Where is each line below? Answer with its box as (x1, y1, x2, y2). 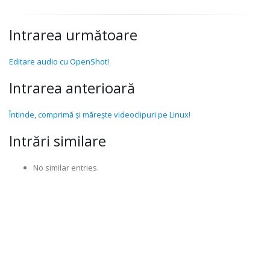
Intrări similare (9, 131, 106, 151)
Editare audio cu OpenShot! (9, 56, 109, 67)
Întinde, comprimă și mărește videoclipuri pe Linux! (9, 109, 190, 120)
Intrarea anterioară (9, 78, 135, 98)
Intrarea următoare (9, 25, 137, 45)
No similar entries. (33, 162, 99, 173)
